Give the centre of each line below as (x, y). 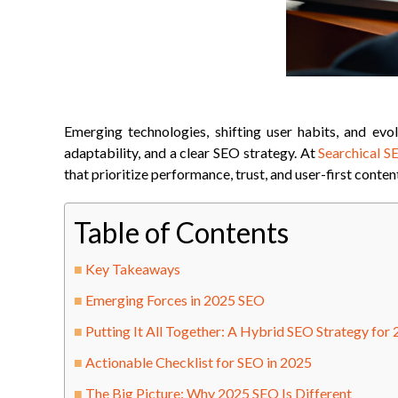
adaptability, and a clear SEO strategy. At (191, 152)
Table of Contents (181, 232)
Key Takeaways (133, 269)
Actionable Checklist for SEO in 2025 (199, 362)
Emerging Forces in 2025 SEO (175, 300)
